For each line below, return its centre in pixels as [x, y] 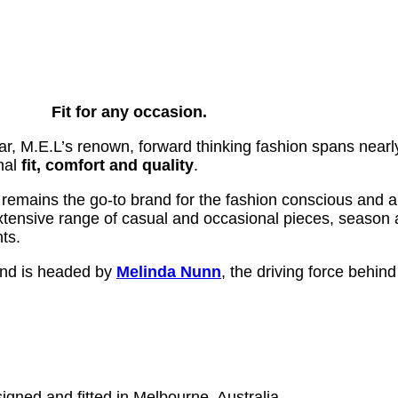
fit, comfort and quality [107, 166]
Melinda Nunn [169, 272]
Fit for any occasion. [129, 112]
